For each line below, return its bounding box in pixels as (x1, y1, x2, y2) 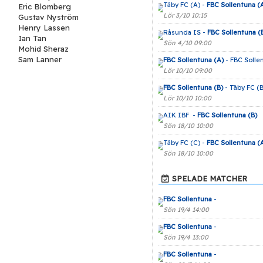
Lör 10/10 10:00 (163, 94, 211, 102)
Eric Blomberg (18, 2, 71, 11)
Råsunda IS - (163, 28, 207, 36)
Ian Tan (18, 33, 46, 43)
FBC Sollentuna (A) (163, 56, 224, 64)
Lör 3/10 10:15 (163, 11, 207, 19)
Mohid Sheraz (18, 44, 69, 53)
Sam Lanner (18, 55, 62, 64)
